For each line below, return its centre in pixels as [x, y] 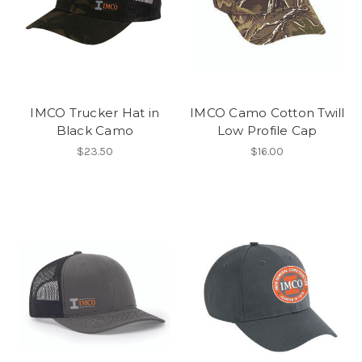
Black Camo [95, 131]
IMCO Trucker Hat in [95, 113]
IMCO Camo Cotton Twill [267, 113]
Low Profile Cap [267, 131]
